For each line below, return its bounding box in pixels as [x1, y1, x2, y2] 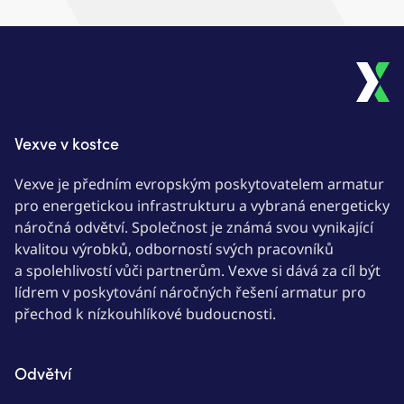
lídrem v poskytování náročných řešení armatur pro [14, 282, 366, 302]
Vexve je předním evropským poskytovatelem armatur [14, 174, 384, 194]
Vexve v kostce [14, 132, 119, 154]
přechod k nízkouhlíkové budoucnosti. [14, 304, 276, 324]
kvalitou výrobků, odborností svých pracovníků [14, 239, 334, 259]
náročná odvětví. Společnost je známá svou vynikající [14, 217, 373, 237]
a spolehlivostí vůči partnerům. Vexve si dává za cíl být [14, 261, 381, 280]
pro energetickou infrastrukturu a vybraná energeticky [14, 196, 390, 216]
